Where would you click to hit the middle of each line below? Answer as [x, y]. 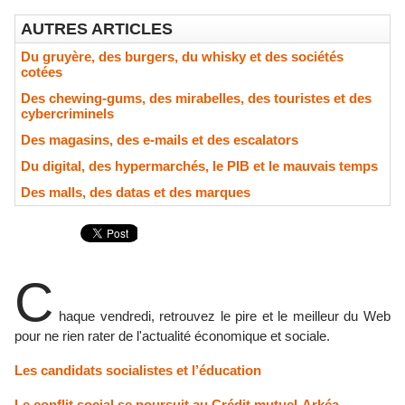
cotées [42, 72]
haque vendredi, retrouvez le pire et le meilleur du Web [225, 316]
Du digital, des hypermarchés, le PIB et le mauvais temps [199, 166]
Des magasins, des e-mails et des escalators [160, 140]
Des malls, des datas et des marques [136, 192]
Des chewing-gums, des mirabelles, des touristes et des [196, 98]
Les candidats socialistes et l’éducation [138, 370]
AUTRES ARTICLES [97, 29]
